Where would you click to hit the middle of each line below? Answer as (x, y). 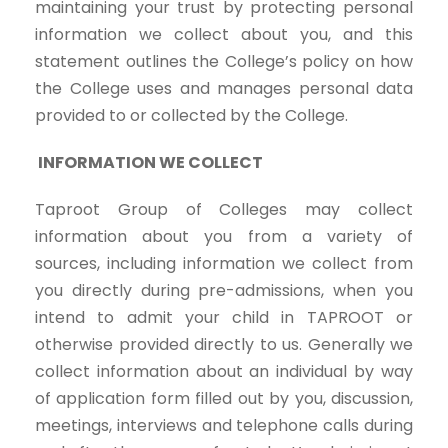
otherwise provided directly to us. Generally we (224, 345)
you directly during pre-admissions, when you (224, 291)
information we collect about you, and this (224, 35)
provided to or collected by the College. (191, 116)
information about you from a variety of (224, 237)
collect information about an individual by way (224, 372)
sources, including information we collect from (224, 264)
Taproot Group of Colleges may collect (224, 210)
